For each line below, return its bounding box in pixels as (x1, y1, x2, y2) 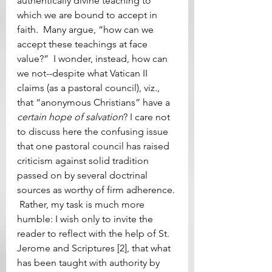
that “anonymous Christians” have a (17, 96, 172, 108)
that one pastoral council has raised (17, 140, 172, 152)
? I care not (123, 110, 172, 123)
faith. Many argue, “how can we (17, 23, 156, 35)
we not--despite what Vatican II (17, 67, 150, 79)
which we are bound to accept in (17, 8, 160, 21)
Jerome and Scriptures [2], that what (17, 242, 173, 254)
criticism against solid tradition (17, 154, 151, 166)
